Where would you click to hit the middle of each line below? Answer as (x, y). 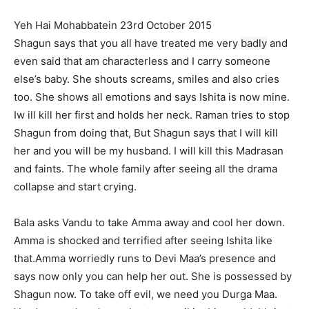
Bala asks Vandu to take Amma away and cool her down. (149, 223)
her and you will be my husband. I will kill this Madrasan (149, 151)
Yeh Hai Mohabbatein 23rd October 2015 (113, 26)
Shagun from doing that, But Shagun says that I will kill (146, 133)
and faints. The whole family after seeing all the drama (146, 169)
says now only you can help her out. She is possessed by (153, 277)
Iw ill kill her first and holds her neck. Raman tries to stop (152, 115)
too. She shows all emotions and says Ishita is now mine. (152, 97)
